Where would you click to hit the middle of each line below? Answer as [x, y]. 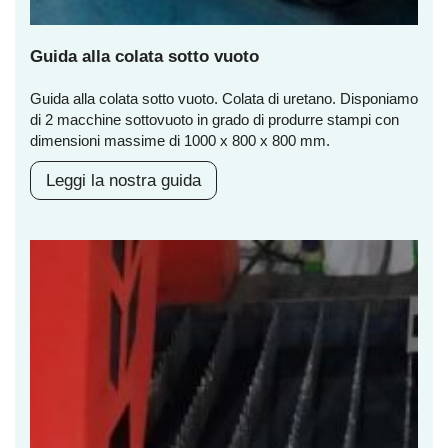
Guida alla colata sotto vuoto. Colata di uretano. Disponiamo [224, 99]
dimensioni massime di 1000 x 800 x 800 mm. [180, 141]
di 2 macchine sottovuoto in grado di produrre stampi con [214, 120]
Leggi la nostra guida [123, 181]
